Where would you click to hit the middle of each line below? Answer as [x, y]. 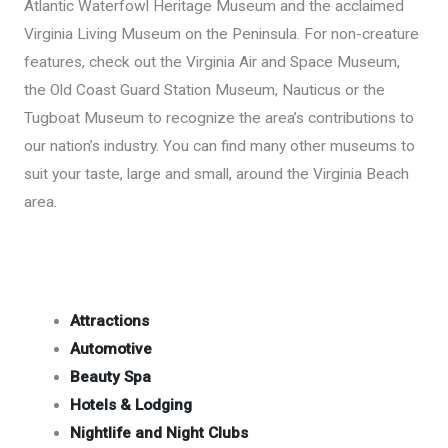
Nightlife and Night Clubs [159, 433]
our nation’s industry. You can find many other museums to [219, 146]
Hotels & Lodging [131, 405]
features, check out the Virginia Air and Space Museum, [211, 62]
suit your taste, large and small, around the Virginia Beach [216, 174]
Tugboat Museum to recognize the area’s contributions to [218, 118]
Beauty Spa [111, 377]
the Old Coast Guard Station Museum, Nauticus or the [204, 90]
